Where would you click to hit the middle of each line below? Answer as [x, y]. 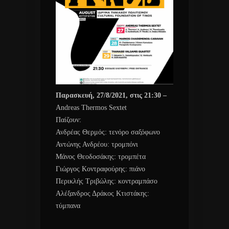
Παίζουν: [68, 120]
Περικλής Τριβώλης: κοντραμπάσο [107, 181]
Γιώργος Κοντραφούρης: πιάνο [100, 169]
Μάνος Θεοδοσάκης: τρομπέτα [101, 156]
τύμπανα [68, 205]
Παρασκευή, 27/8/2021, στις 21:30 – [111, 95]
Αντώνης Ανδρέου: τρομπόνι [97, 144]
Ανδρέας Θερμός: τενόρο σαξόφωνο [108, 132]
